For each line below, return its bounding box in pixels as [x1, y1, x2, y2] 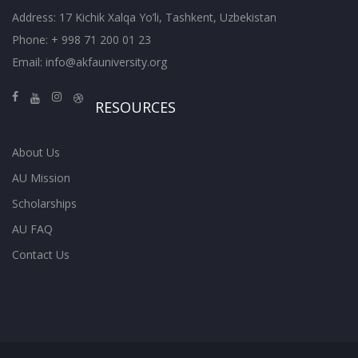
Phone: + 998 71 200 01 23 [12, 32, 151, 47]
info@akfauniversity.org [46, 54, 167, 70]
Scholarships [12, 196, 77, 211]
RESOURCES [95, 97, 176, 117]
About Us [12, 145, 60, 160]
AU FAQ [12, 221, 53, 237]
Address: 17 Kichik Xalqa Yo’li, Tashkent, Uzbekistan [12, 10, 276, 25]
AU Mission [12, 170, 70, 185]
